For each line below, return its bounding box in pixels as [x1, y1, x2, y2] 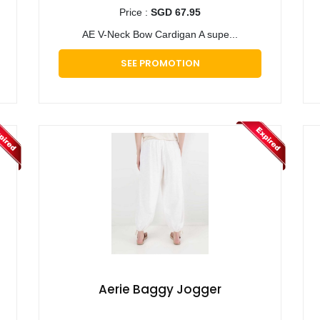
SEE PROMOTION [120, 56, 200, 71]
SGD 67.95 [151, 6, 201, 19]
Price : [119, 6, 151, 19]
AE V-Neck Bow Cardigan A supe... [82, 29, 238, 41]
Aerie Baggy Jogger [99, 281, 221, 299]
